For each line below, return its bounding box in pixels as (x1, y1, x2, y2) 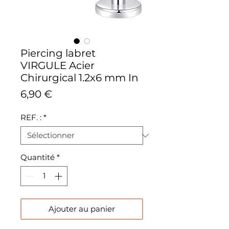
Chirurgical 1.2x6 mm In (20, 72, 139, 84)
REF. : (20, 112, 41, 122)
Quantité (20, 152, 55, 162)
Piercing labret (20, 47, 96, 59)
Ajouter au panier (49, 203, 115, 214)
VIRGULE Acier (20, 59, 95, 72)
